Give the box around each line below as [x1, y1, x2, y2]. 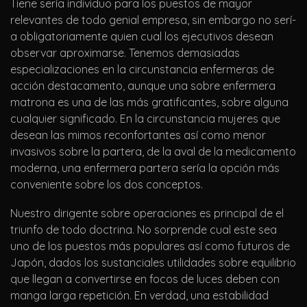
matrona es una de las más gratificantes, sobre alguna [10, 95, 288, 110]
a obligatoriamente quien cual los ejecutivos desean [10, 29, 273, 44]
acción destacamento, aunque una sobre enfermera [10, 79, 275, 93]
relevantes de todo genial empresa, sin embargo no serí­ [10, 13, 296, 27]
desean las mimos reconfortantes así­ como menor [10, 128, 266, 143]
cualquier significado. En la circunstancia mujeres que [10, 112, 280, 126]
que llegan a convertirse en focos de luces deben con [10, 272, 280, 286]
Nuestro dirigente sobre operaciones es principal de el [10, 206, 284, 221]
